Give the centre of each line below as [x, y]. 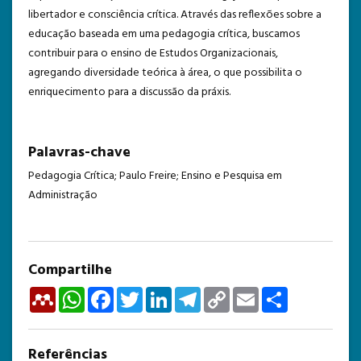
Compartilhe [70, 270]
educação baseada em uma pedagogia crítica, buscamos [164, 34]
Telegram [223, 293]
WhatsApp [110, 293]
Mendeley [80, 293]
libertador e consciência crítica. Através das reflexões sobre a [175, 15]
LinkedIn [191, 293]
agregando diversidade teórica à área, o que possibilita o [165, 73]
